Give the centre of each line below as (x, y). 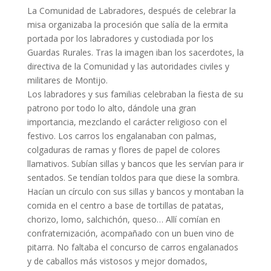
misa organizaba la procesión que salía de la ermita (127, 24)
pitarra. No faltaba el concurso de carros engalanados (132, 247)
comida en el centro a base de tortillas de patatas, (125, 205)
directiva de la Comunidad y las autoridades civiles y (128, 66)
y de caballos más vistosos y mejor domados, (117, 261)
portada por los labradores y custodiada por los (120, 38)
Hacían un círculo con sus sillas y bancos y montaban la (135, 191)
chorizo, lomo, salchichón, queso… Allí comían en (123, 219)
